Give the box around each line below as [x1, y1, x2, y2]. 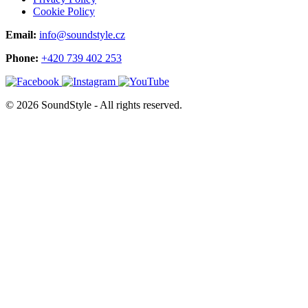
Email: [5, 29, 36, 41]
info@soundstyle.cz [39, 29, 125, 41]
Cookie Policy [33, 5, 95, 17]
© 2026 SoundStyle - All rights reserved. [5, 99, 182, 111]
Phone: [5, 52, 38, 64]
